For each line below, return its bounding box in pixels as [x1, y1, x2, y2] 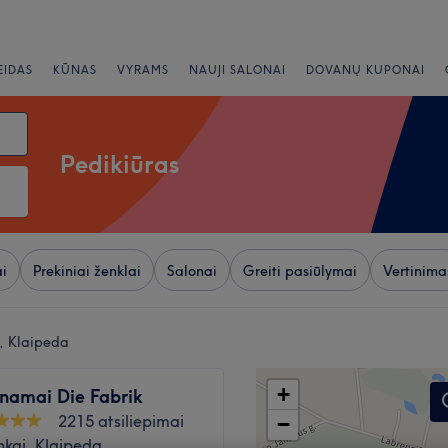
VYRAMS [117, 63, 169, 77]
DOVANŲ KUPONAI [306, 63, 425, 77]
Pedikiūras [60, 149, 180, 179]
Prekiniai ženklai [33, 262, 141, 280]
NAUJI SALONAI [189, 63, 286, 77]
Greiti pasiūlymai [243, 262, 357, 280]
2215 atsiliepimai [58, 411, 184, 431]
